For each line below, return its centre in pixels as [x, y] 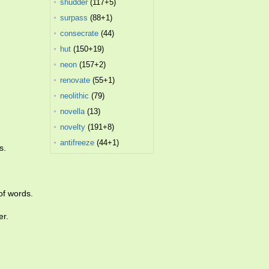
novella [73, 111]
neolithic [75, 96]
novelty [73, 127]
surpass [74, 18]
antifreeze [77, 143]
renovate [75, 80]
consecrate [80, 33]
